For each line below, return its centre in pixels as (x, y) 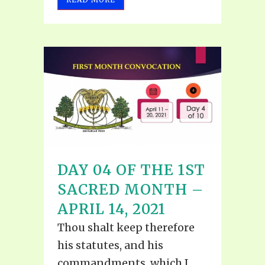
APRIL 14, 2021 (112, 209)
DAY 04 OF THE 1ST (131, 170)
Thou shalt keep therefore (126, 227)
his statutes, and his (110, 245)
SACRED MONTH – (130, 189)
